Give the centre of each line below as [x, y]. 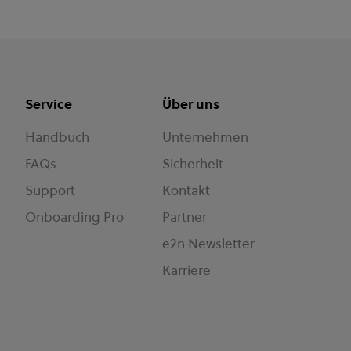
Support [51, 190]
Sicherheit [192, 164]
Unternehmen [205, 137]
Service [49, 104]
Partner [184, 217]
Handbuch [58, 137]
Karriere [186, 270]
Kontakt [186, 190]
